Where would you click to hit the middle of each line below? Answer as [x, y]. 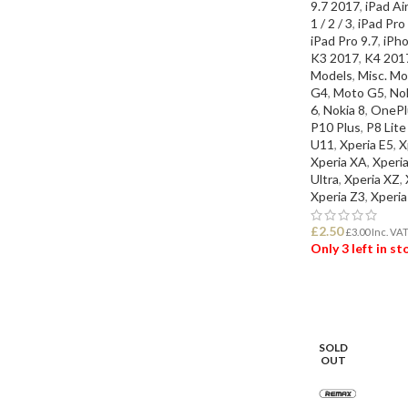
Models [331, 75]
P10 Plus [336, 127]
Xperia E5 [367, 144]
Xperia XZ [372, 178]
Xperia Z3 [338, 196]
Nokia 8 [344, 109]
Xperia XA [339, 161]
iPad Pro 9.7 [344, 40]
